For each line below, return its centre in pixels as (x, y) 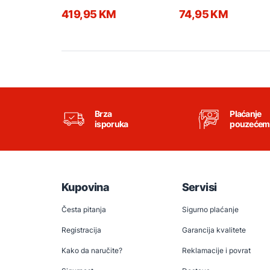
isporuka (111, 124)
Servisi (199, 187)
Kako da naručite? (92, 250)
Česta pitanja (84, 209)
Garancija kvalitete (214, 230)
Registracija (81, 230)
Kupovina (86, 187)
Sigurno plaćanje (210, 209)
